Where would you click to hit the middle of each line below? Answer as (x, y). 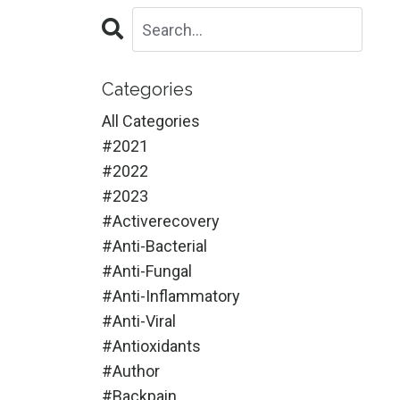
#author (130, 371)
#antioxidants (151, 346)
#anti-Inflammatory (171, 296)
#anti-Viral (138, 321)
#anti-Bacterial (154, 246)
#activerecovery (160, 221)
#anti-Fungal (146, 271)
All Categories (150, 121)
